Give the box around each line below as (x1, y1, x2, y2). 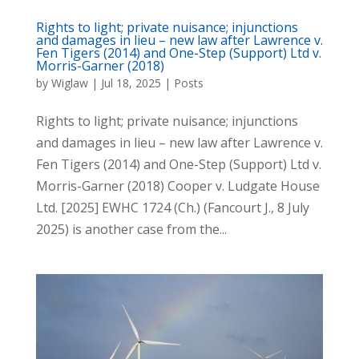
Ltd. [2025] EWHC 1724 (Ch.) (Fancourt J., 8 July (35, 199, 309, 217)
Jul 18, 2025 (100, 75, 161, 91)
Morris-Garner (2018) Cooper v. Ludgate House (35, 177, 320, 196)
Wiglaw (50, 75, 88, 91)
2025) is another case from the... (35, 220, 227, 239)
